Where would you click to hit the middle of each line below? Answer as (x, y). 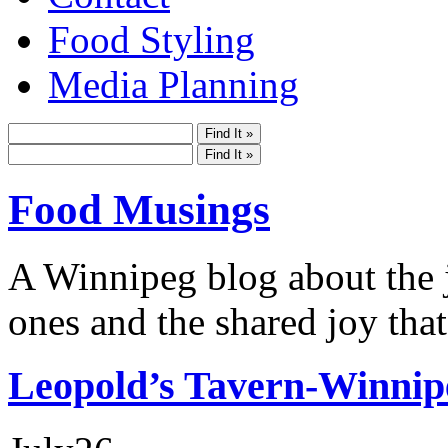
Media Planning (173, 84)
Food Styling (151, 39)
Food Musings (139, 209)
